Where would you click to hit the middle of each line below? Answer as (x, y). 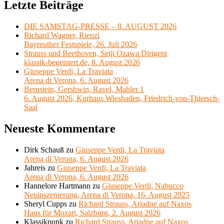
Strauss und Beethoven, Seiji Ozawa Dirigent (95, 53)
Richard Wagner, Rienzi (62, 35)
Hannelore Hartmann (57, 186)
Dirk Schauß (44, 150)
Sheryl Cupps (45, 204)
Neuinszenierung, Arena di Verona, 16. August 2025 (107, 195)
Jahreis (35, 168)
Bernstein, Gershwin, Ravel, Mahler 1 (84, 89)
